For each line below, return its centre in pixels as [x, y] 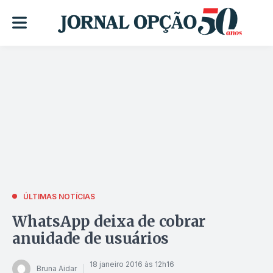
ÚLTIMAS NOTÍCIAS [59, 196]
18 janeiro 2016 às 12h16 [132, 264]
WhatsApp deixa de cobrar [109, 221]
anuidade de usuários [91, 238]
